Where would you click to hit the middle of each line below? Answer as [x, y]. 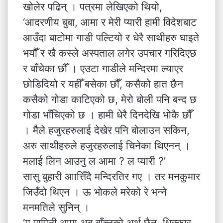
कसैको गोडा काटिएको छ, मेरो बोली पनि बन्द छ [110, 99]
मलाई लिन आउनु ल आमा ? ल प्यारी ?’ [94, 161]
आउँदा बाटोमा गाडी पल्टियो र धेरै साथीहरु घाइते [111, 38]
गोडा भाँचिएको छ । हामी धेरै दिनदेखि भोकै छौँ [107, 115]
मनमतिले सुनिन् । [56, 207]
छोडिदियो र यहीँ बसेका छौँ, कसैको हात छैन [103, 84]
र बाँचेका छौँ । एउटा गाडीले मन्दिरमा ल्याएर [103, 68]
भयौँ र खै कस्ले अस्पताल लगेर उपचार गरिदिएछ [110, 53]
